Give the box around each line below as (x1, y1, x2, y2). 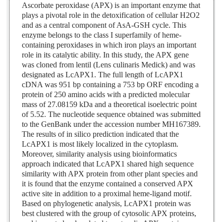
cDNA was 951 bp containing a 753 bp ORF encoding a (22, 80, 199, 89)
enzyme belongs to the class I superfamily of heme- (22, 31, 182, 40)
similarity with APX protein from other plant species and (22, 169, 198, 178)
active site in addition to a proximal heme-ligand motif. (22, 189, 192, 198)
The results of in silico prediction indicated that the (22, 130, 179, 139)
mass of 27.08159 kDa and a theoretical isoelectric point (22, 100, 197, 109)
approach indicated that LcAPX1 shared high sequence (22, 160, 194, 168)
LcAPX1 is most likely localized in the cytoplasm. (22, 140, 179, 149)
